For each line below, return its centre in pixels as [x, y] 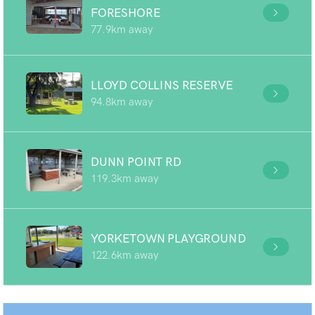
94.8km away [122, 102]
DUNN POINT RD [136, 162]
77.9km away [122, 30]
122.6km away [124, 255]
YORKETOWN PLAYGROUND [168, 238]
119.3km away [124, 179]
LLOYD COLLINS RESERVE [162, 85]
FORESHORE [126, 13]
